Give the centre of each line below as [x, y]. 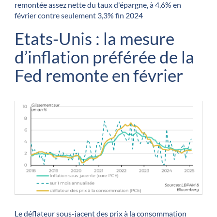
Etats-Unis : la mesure [94, 39]
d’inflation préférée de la [104, 57]
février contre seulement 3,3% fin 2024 [79, 15]
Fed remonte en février [99, 75]
